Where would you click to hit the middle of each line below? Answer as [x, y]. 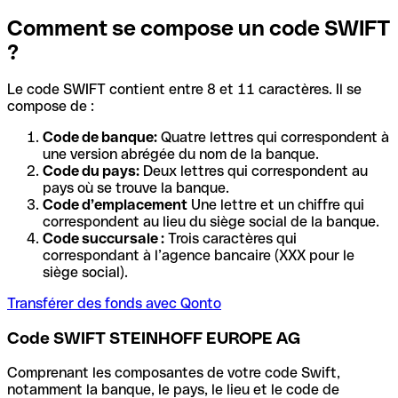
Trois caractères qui [231, 239]
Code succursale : [103, 239]
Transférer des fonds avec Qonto [114, 304]
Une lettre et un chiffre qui [276, 205]
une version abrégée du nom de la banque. [181, 155]
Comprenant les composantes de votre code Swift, [174, 372]
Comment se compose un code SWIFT [199, 28]
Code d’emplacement [115, 205]
